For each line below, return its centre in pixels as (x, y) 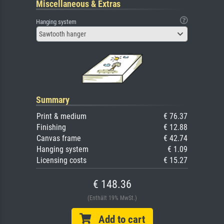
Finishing (51, 127)
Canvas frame (59, 138)
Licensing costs (61, 160)
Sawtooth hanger (62, 34)
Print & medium (61, 116)
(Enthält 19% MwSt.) (112, 198)
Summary (53, 99)
